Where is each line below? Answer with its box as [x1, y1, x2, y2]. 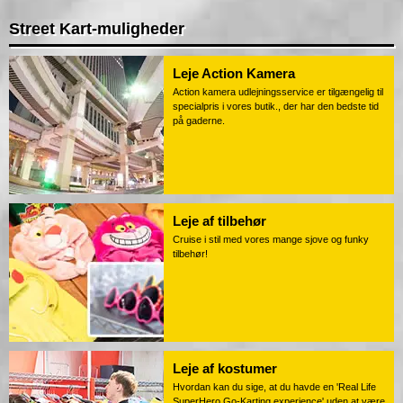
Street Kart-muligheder [9, 20, 184, 39]
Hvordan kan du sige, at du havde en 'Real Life [173, 381, 376, 393]
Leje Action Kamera [173, 66, 295, 82]
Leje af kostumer [173, 361, 277, 377]
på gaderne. [173, 115, 225, 127]
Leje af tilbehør [173, 213, 266, 229]
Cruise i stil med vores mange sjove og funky [173, 234, 369, 246]
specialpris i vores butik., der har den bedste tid [173, 101, 379, 112]
